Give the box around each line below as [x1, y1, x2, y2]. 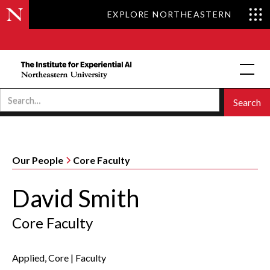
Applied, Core [12, 252, 69, 263]
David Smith [12, 184, 139, 213]
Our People [12, 154, 63, 166]
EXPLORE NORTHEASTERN [107, 9, 231, 19]
